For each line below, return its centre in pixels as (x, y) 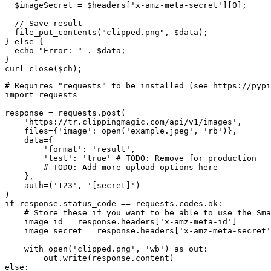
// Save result (44, 24)
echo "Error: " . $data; (65, 51)
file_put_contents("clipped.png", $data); (106, 33)
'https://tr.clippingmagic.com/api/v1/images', (123, 122)
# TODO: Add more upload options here (111, 168)
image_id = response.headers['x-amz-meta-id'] (121, 222)
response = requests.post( (65, 113)
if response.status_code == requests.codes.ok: (114, 204)
